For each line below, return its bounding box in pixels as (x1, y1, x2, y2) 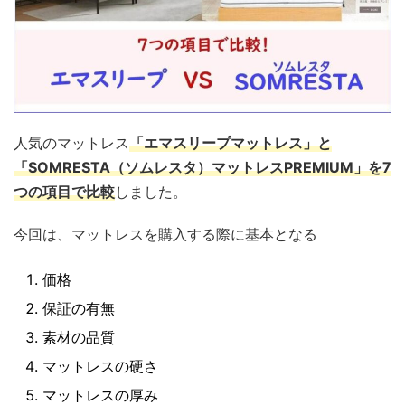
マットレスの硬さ (42, 357, 158, 375)
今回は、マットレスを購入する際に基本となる (14, 225, 317, 243)
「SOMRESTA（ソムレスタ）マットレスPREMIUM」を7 (14, 158, 391, 176)
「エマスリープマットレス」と (129, 134, 332, 152)
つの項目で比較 (14, 183, 115, 201)
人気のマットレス (14, 134, 129, 152)
